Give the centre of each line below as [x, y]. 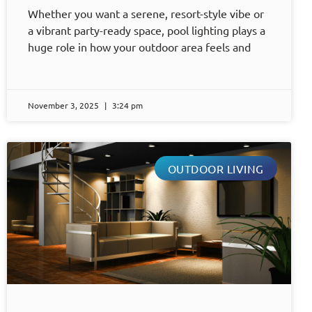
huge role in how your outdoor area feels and [139, 47]
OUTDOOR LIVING [216, 168]
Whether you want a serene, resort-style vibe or [146, 14]
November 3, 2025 [64, 106]
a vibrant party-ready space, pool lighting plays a [147, 30]
